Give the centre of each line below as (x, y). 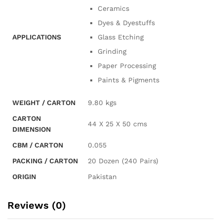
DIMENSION (32, 129)
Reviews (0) (37, 205)
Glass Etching (121, 37)
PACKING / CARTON (45, 161)
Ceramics (113, 8)
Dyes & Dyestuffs (126, 22)
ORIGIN (24, 176)
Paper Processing (127, 65)
